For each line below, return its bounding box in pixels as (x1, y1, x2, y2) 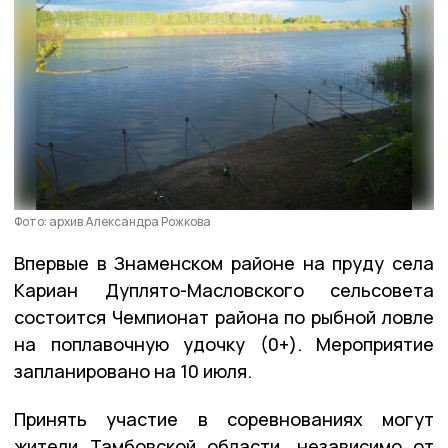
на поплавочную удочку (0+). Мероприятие (14, 331, 434, 356)
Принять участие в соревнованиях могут (14, 406, 434, 431)
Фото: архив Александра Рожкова (14, 212, 211, 230)
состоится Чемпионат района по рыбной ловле (14, 304, 434, 329)
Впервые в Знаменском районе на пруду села (14, 250, 434, 275)
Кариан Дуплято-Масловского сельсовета (14, 277, 434, 302)
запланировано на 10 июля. (14, 358, 252, 383)
